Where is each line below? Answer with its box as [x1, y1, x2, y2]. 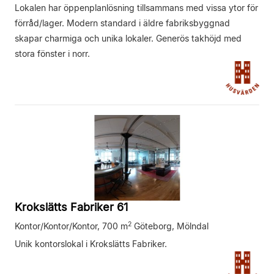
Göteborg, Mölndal [134, 220, 209, 231]
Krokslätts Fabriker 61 [15, 200, 128, 213]
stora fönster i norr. [15, 48, 90, 59]
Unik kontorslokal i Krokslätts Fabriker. [15, 238, 167, 249]
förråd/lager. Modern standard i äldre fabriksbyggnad [15, 17, 230, 28]
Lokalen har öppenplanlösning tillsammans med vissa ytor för [15, 2, 258, 13]
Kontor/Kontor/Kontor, [15, 220, 102, 231]
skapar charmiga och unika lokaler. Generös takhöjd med [15, 32, 242, 43]
